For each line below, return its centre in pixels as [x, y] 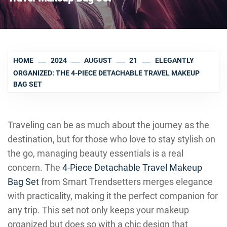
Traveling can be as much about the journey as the [108, 125]
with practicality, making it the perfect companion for [113, 196]
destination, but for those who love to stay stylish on [111, 139]
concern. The [35, 167]
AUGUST [98, 61]
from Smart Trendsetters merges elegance [126, 182]
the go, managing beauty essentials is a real [96, 153]
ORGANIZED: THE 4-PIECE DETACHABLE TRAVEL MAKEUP [106, 73]
